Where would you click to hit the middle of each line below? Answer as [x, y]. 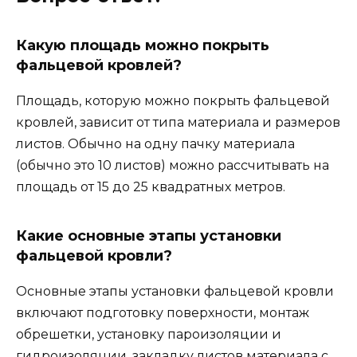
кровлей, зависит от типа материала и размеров [178, 123]
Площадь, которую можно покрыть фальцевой [173, 101]
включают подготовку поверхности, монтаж [163, 313]
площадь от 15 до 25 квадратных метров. [151, 187]
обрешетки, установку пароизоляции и [149, 335]
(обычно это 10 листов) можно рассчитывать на [173, 166]
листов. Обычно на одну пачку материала [155, 144]
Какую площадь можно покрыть [143, 46]
